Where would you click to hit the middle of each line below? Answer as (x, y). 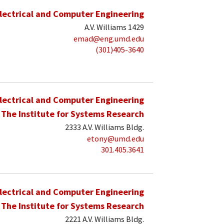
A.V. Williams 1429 (114, 27)
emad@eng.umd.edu (109, 38)
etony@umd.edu (115, 138)
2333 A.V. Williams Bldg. (104, 127)
